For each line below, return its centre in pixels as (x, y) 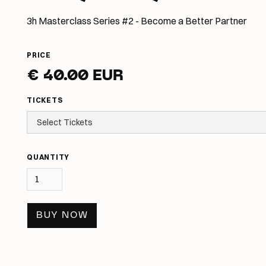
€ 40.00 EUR (75, 76)
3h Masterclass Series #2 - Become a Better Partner (137, 20)
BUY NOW (62, 215)
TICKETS (45, 100)
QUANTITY (48, 157)
